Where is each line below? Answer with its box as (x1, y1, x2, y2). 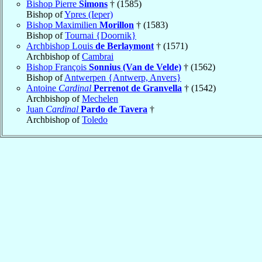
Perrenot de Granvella (94, 82, 182, 93)
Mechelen (82, 93, 118, 104)
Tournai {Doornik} (65, 30, 136, 40)
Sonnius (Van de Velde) (89, 61, 181, 72)
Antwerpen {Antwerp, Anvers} (64, 72, 181, 82)
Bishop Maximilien (26, 19, 99, 30)
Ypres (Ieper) (64, 9, 113, 19)
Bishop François (26, 61, 89, 72)
